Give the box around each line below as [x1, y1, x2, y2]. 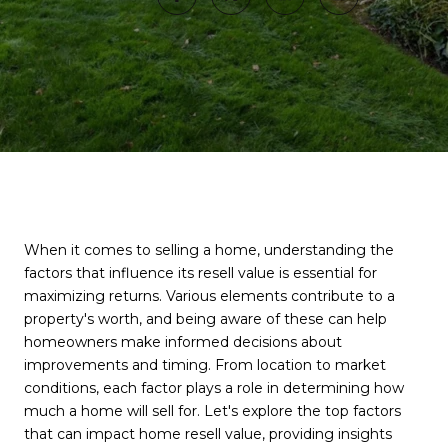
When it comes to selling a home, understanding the [24, 241, 394, 259]
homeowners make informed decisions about [24, 333, 342, 351]
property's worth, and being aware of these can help [24, 310, 387, 328]
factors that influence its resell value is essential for [24, 264, 377, 282]
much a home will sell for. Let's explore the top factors [24, 402, 401, 420]
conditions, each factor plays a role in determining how [24, 379, 404, 397]
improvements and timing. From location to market [24, 356, 386, 374]
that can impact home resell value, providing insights [24, 425, 392, 443]
